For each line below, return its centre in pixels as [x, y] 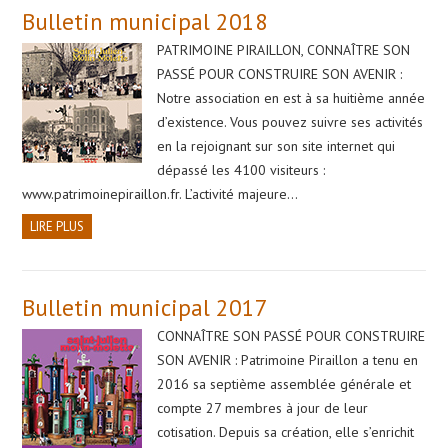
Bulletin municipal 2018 [145, 21]
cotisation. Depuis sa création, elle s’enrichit [286, 431]
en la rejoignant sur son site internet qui [276, 145]
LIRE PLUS [57, 226]
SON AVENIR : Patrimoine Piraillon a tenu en [288, 359]
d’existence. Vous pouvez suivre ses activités [290, 121]
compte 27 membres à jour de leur [263, 407]
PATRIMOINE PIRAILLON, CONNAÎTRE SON [284, 49]
